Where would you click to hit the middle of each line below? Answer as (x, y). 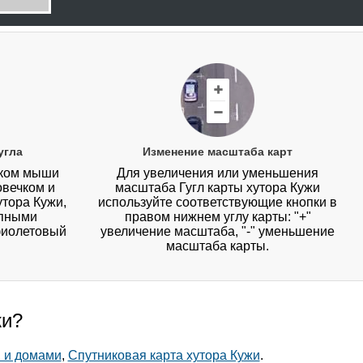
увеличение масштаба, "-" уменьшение (218, 232)
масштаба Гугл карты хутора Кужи (218, 188)
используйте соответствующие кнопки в (218, 203)
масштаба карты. (218, 246)
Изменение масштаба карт (218, 152)
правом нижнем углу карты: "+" (218, 217)
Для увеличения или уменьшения (218, 173)
